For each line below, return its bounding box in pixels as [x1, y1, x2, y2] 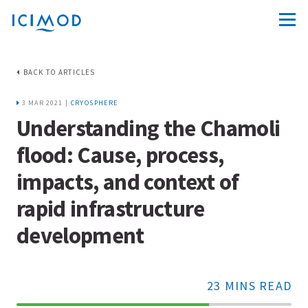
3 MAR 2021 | [22, 98, 68, 107]
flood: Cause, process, [16, 141, 224, 169]
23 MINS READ [207, 278, 291, 294]
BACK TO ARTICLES [23, 67, 96, 77]
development [16, 221, 144, 250]
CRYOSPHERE [70, 98, 118, 107]
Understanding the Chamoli [16, 114, 280, 142]
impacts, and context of [16, 168, 239, 196]
